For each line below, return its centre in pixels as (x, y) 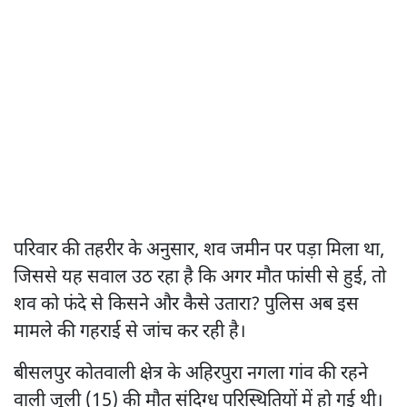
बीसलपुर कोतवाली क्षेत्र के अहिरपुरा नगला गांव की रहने (191, 374)
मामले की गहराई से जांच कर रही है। (130, 332)
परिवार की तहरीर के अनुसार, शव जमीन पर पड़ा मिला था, (199, 250)
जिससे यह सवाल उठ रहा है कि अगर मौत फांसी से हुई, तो (200, 278)
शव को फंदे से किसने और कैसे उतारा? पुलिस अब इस (186, 305)
